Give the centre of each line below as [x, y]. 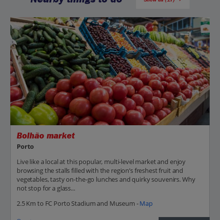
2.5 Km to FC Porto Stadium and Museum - [78, 203]
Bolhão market [46, 136]
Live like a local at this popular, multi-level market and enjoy [101, 161]
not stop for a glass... [46, 188]
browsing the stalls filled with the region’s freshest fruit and [100, 170]
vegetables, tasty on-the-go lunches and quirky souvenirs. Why [106, 179]
